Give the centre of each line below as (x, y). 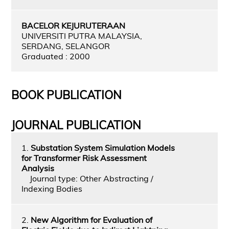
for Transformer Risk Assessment (84, 158)
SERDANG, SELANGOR (65, 46)
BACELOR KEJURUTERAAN (73, 25)
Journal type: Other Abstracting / (87, 178)
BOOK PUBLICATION (66, 95)
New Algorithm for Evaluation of (91, 220)
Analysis (38, 168)
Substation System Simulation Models (102, 147)
